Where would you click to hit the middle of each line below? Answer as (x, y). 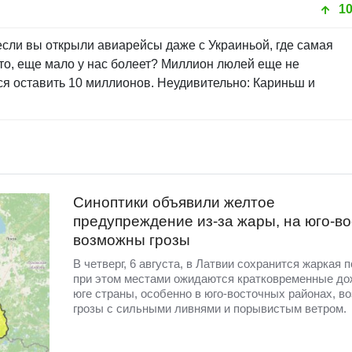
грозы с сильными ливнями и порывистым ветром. (209, 309)
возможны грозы (131, 240)
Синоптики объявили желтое (174, 203)
